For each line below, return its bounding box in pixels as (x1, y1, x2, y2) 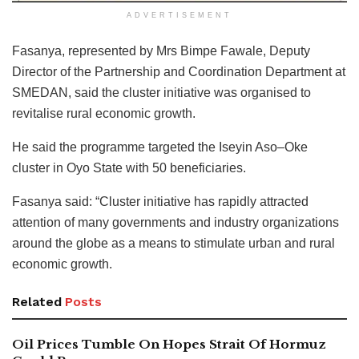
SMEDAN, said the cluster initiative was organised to (12, 86, 311, 100)
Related (12, 294, 62, 310)
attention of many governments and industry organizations (12, 216, 339, 230)
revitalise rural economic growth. (12, 107, 196, 121)
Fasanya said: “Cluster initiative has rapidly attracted (12, 195, 309, 209)
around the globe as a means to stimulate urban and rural (12, 236, 335, 251)
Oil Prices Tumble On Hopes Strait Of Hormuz (12, 337, 326, 353)
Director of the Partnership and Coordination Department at (12, 65, 345, 79)
